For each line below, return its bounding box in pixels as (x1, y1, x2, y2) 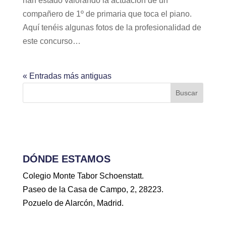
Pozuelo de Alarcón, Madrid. (22, 199, 124, 207)
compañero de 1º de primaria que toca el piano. (22, 10, 192, 18)
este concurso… (22, 37, 81, 45)
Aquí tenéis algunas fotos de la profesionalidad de (22, 23, 201, 32)
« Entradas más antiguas (22, 72, 111, 80)
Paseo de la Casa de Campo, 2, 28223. (22, 185, 163, 194)
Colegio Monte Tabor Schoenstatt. (22, 172, 144, 180)
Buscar (176, 89, 198, 97)
